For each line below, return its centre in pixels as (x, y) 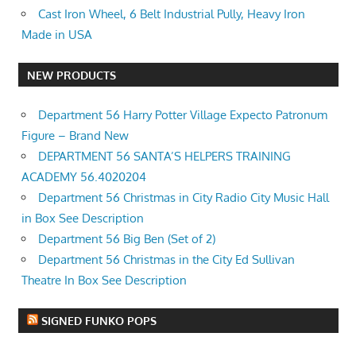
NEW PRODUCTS (71, 75)
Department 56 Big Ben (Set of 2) (127, 238)
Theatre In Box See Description (104, 280)
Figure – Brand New (75, 135)
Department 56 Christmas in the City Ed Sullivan (166, 259)
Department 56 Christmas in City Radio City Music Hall (184, 197)
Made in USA (57, 34)
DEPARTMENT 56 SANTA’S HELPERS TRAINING (164, 156)
